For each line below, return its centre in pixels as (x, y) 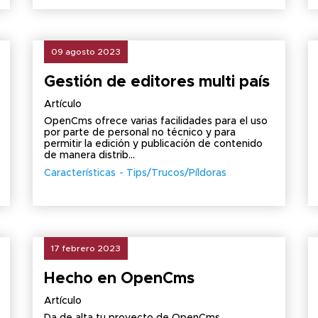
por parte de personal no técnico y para (139, 133)
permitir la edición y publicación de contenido (153, 144)
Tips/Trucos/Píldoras (176, 173)
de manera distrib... (89, 155)
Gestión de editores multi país (157, 82)
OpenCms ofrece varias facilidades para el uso (155, 121)
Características (79, 173)
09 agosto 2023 (86, 52)
